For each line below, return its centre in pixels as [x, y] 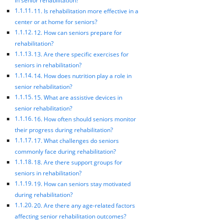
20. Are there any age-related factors [85, 205]
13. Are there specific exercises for [82, 54]
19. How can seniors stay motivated [82, 184]
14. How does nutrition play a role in [83, 76]
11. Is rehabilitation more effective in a [86, 11]
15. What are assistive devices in [78, 97]
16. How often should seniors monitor [85, 119]
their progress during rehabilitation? [64, 130]
